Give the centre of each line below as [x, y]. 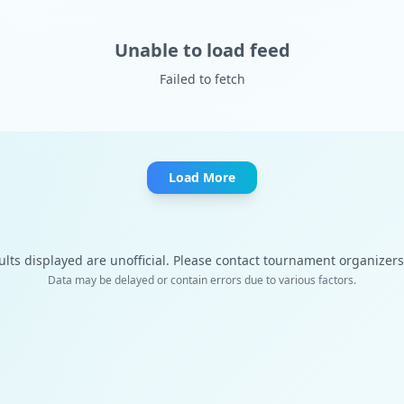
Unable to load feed [202, 50]
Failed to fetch [202, 79]
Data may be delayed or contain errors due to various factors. [202, 280]
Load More [202, 177]
